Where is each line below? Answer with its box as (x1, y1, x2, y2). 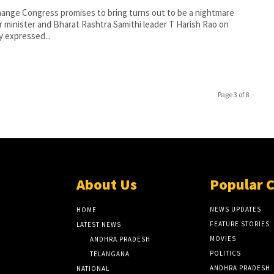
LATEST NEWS (76, 220, 122, 229)
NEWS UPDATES (209, 204, 261, 213)
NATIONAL (76, 264, 110, 273)
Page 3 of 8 (217, 89, 249, 99)
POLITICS (209, 248, 241, 257)
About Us (76, 174, 138, 194)
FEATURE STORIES (209, 219, 270, 228)
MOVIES (209, 234, 236, 243)
